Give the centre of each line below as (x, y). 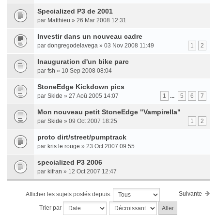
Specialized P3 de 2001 (75, 11)
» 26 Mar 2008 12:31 (98, 20)
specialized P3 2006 (70, 162)
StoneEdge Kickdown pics (81, 87)
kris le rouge (64, 146)
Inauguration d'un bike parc (83, 62)
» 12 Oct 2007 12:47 (89, 171)
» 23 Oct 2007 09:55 (107, 146)
